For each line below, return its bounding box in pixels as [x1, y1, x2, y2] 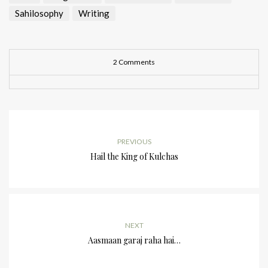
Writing [78, 8, 109, 19]
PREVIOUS [117, 137, 151, 147]
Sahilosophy [15, 8, 63, 19]
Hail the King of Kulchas [90, 151, 178, 163]
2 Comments [113, 57, 155, 67]
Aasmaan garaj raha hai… [87, 234, 181, 246]
